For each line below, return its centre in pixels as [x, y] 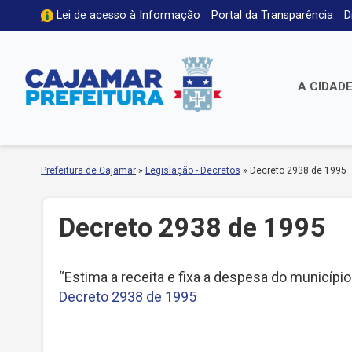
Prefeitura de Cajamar [88, 170]
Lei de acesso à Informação [128, 15]
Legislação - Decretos [193, 170]
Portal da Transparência [272, 15]
